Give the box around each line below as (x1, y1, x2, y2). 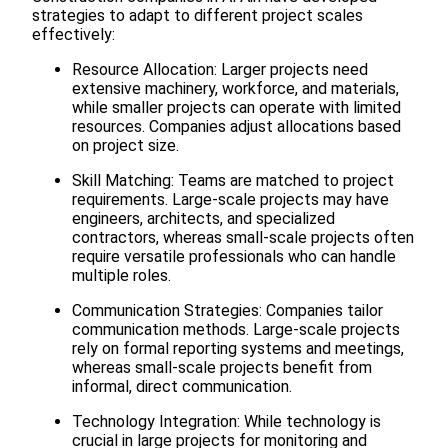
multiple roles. (72, 266, 171, 286)
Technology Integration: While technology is (72, 412, 381, 432)
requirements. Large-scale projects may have (72, 190, 389, 210)
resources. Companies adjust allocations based (72, 117, 401, 137)
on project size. (72, 136, 179, 156)
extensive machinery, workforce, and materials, (72, 79, 399, 99)
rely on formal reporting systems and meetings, (72, 339, 404, 359)
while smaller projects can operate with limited (72, 98, 401, 118)
